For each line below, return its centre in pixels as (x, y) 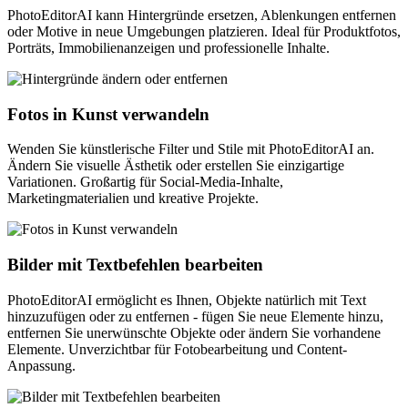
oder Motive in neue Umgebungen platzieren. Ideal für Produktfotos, (204, 31)
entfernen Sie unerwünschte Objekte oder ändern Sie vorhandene (194, 332)
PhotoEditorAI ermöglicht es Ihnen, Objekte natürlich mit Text (187, 300)
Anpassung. (41, 365)
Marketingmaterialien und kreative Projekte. (133, 199)
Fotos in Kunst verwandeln (108, 114)
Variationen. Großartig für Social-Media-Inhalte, (145, 182)
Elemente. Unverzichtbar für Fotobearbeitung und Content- (177, 349)
